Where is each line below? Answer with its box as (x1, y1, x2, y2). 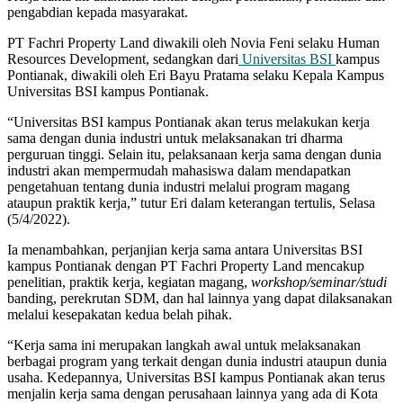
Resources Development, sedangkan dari (7, 51, 238, 67)
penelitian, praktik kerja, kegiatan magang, (7, 274, 251, 291)
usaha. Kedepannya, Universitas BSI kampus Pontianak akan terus (7, 370, 385, 386)
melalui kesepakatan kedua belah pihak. (7, 307, 232, 323)
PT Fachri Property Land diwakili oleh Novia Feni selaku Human (7, 35, 380, 51)
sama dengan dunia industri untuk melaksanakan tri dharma (7, 130, 343, 147)
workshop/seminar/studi (251, 274, 387, 291)
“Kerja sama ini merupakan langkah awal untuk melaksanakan (7, 337, 361, 354)
